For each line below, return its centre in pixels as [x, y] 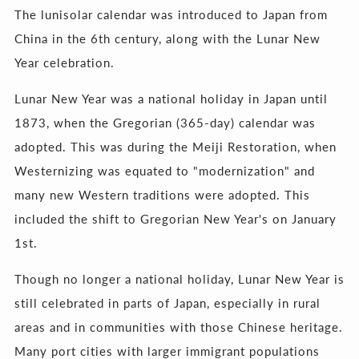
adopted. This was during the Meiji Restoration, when [175, 147]
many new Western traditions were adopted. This [162, 195]
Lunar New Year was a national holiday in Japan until [171, 99]
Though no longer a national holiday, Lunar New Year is [179, 279]
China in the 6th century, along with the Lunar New [167, 38]
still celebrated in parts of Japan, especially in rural [167, 303]
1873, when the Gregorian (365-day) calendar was [165, 123]
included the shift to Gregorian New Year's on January [175, 219]
